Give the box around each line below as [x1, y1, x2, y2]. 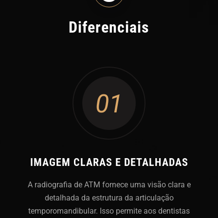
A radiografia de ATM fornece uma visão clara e [27, 180, 191, 189]
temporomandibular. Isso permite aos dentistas [28, 206, 190, 216]
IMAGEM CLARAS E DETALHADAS [30, 156, 188, 168]
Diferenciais [69, 18, 149, 36]
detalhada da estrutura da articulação [44, 193, 174, 202]
